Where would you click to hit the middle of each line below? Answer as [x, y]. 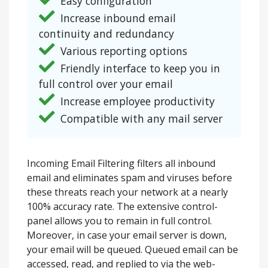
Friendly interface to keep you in [139, 68]
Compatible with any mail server [140, 118]
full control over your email [106, 84]
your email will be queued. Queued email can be [133, 249]
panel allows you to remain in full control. [119, 221]
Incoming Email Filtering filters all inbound [121, 163]
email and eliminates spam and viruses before [130, 178]
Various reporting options [122, 51]
